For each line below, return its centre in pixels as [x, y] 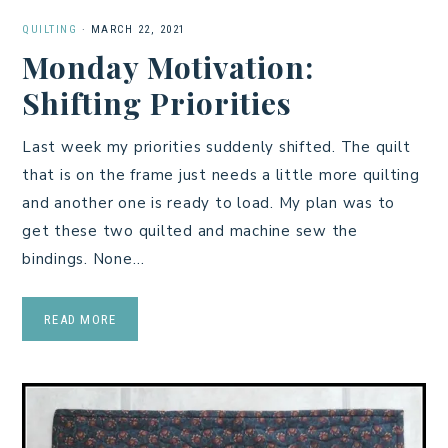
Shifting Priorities [157, 102]
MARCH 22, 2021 [138, 29]
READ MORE [80, 319]
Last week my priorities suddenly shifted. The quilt [216, 146]
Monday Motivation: [168, 66]
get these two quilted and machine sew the [190, 230]
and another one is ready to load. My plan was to [208, 202]
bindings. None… [83, 258]
